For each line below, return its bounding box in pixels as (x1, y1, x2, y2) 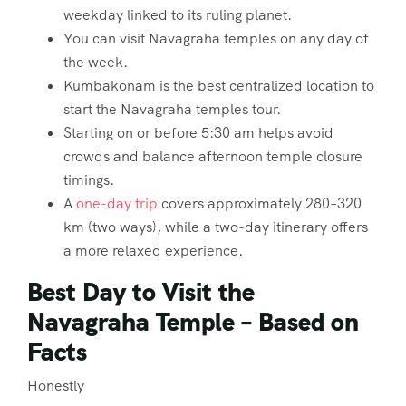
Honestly (27, 376, 84, 396)
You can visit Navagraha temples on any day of (63, 29, 369, 48)
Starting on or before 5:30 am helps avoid (63, 123, 333, 142)
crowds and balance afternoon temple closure (63, 147, 362, 166)
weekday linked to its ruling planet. (63, 5, 292, 24)
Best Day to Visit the (27, 275, 255, 308)
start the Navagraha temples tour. (63, 100, 281, 119)
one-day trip (76, 194, 158, 213)
